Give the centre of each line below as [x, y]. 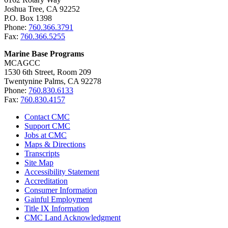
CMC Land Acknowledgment [73, 218]
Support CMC [47, 126]
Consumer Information [61, 190]
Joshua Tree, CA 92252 [42, 9]
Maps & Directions [55, 145]
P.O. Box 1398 [28, 18]
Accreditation [46, 181]
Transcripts [42, 154]
